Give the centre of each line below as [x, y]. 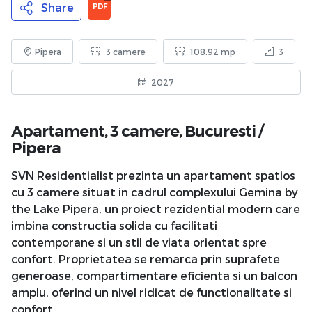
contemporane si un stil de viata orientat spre [139, 242]
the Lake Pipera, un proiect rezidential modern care [156, 208]
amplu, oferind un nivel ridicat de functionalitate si [151, 292]
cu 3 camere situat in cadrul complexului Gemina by [155, 192]
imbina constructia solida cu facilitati [114, 225]
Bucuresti [220, 131]
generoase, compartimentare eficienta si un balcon [154, 275]
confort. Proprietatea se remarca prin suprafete [146, 258]
